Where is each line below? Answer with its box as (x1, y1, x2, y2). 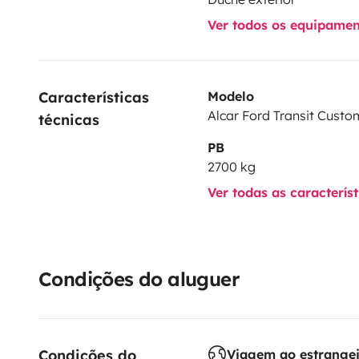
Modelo (207, 87, 254, 104)
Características (38, 87, 154, 107)
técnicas (38, 110, 99, 129)
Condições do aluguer (38, 266, 240, 291)
